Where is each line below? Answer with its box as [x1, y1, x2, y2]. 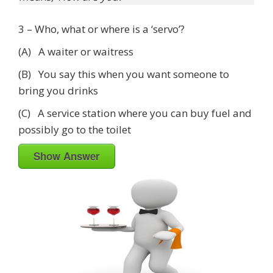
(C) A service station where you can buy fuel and [18, 106, 252, 121]
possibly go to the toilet [18, 122, 131, 137]
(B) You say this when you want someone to [18, 67, 229, 82]
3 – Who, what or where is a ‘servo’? [18, 22, 185, 37]
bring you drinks [18, 83, 98, 98]
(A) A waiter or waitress [18, 44, 133, 59]
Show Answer [34, 149, 100, 164]
